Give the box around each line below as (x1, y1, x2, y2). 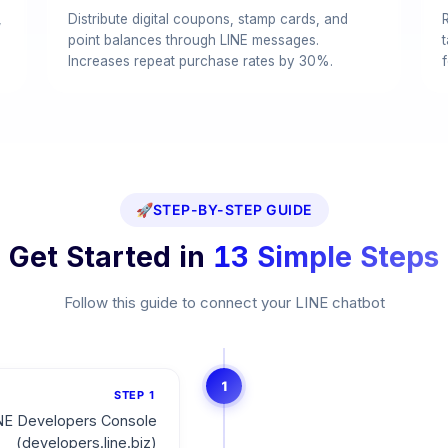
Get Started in (9, 240, 205, 274)
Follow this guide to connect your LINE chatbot (63, 293, 385, 312)
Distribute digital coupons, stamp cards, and (68, 11, 349, 27)
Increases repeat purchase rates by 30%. (68, 53, 334, 69)
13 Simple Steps (213, 240, 439, 274)
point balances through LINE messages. (68, 32, 320, 48)
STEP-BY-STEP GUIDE (152, 201, 313, 218)
